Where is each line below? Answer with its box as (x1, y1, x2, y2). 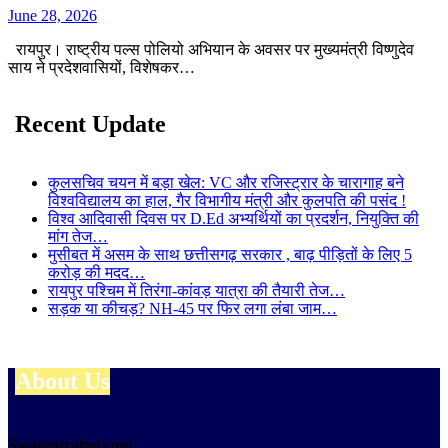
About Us (15, 368, 110, 395)
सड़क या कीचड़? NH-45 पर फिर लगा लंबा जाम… (48, 300, 337, 318)
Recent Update (15, 111, 166, 138)
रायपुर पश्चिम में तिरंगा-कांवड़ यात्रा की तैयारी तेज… (48, 282, 345, 300)
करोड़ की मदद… (48, 264, 145, 282)
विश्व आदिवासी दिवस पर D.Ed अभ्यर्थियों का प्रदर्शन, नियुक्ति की (48, 210, 419, 228)
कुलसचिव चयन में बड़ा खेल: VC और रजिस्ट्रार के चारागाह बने (48, 174, 404, 192)
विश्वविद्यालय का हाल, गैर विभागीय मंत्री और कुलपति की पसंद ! (48, 192, 406, 210)
